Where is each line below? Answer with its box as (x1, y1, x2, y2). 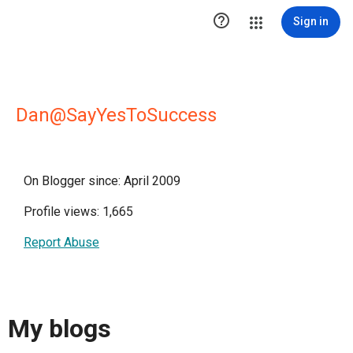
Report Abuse (24, 235, 99, 250)
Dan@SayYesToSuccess (16, 104, 217, 126)
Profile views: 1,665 (24, 204, 133, 219)
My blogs (8, 314, 111, 344)
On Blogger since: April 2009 (24, 173, 180, 188)
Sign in (293, 15, 329, 28)
